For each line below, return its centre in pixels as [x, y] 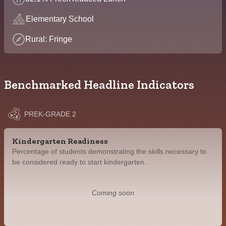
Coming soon [113, 192]
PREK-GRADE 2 [50, 114]
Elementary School [60, 19]
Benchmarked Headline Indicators [99, 84]
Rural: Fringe [49, 39]
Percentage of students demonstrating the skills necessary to [109, 151]
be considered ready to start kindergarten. [79, 162]
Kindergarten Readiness [60, 141]
